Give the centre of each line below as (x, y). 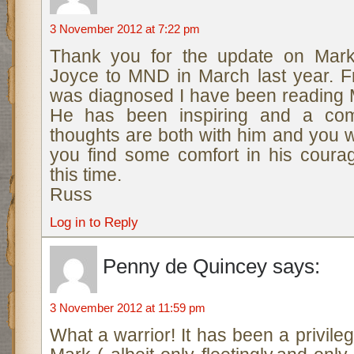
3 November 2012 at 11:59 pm (127, 308)
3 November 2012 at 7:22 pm (124, 29)
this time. (85, 175)
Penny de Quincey (185, 266)
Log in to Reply (94, 222)
